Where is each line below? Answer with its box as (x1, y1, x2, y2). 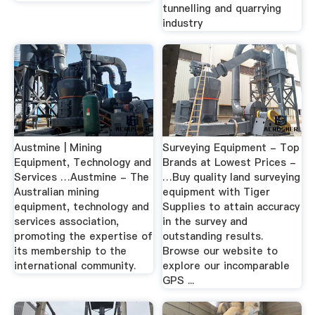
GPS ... (162, 273, 195, 288)
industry (162, 15, 203, 30)
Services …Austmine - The (13, 169, 149, 184)
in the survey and (162, 214, 248, 229)
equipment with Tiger (162, 184, 271, 199)
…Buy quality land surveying (162, 169, 301, 184)
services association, (13, 214, 119, 229)
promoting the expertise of (13, 229, 153, 243)
